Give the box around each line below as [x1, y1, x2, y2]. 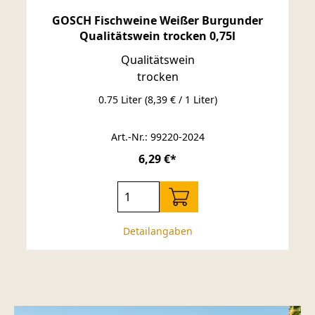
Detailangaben [122, 224, 193, 238]
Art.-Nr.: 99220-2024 [110, 129, 205, 143]
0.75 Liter [98, 92, 145, 106]
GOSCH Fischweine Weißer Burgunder [52, 12, 263, 28]
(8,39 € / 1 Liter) [144, 92, 217, 106]
